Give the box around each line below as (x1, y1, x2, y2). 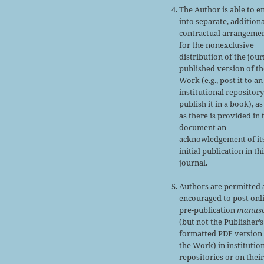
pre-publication (179, 204, 237, 215)
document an (179, 121, 227, 133)
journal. (179, 157, 208, 168)
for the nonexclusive (179, 39, 255, 50)
